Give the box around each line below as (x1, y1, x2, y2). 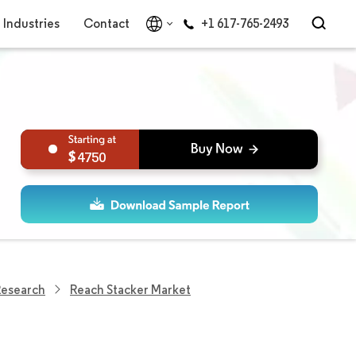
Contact (83, 16, 130, 31)
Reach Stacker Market (70, 281, 191, 297)
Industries (2, 16, 60, 31)
